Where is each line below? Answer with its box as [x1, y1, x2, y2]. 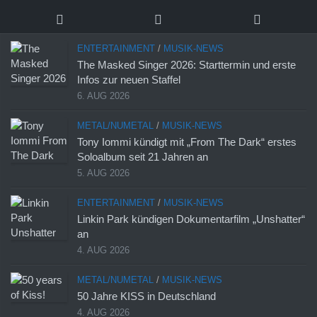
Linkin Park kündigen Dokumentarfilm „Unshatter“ [77, 213, 305, 226]
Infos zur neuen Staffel [77, 74, 180, 86]
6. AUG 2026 [77, 91, 129, 102]
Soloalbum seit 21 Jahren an [77, 151, 208, 163]
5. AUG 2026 [77, 168, 129, 179]
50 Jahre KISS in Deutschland [77, 290, 216, 303]
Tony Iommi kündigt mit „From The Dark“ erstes [77, 136, 296, 149]
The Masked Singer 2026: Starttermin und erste [77, 59, 296, 71]
